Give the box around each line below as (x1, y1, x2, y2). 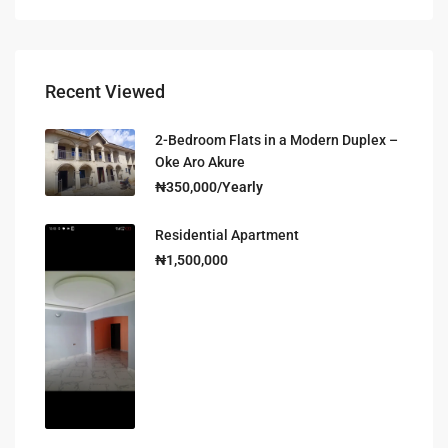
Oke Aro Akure (155, 153, 245, 170)
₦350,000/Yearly (155, 178, 263, 195)
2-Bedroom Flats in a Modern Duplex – (155, 131, 398, 148)
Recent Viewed (45, 80, 165, 102)
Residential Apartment (155, 226, 299, 243)
